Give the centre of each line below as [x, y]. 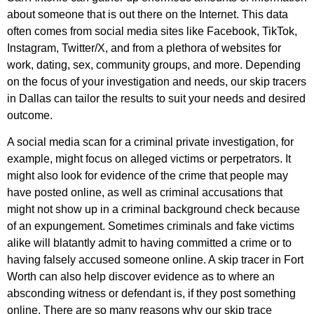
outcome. [30, 116]
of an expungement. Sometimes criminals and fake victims [151, 226]
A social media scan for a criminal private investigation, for [150, 142]
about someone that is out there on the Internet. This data [148, 15]
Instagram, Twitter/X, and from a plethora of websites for [144, 48]
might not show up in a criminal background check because [153, 210]
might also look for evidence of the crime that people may [148, 176]
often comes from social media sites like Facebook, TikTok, [152, 32]
